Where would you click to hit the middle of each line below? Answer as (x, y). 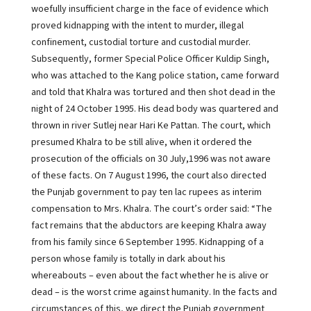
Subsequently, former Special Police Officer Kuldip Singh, (150, 59)
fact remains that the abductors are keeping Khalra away (149, 226)
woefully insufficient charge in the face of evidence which (150, 9)
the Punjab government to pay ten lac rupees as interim (146, 192)
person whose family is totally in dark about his (128, 259)
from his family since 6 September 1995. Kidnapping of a (147, 242)
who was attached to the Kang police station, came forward (155, 76)
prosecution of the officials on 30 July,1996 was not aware (151, 159)
